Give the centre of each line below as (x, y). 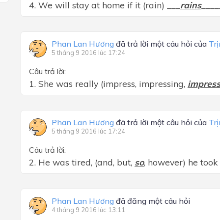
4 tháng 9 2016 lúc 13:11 (88, 210)
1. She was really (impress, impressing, (108, 83)
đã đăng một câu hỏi (152, 201)
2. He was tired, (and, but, (82, 162)
